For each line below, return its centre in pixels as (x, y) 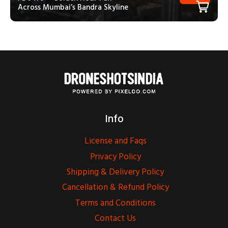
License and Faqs (115, 141)
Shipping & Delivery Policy (115, 172)
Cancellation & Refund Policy (115, 188)
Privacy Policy (115, 156)
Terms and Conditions (115, 203)
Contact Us (115, 219)
